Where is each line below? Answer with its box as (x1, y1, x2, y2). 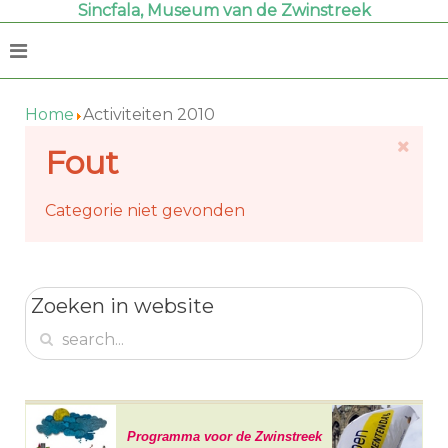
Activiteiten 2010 (83, 105, 215, 124)
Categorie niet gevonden (45, 201, 245, 220)
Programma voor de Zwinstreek (126, 429, 322, 444)
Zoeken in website (31, 294, 214, 318)
